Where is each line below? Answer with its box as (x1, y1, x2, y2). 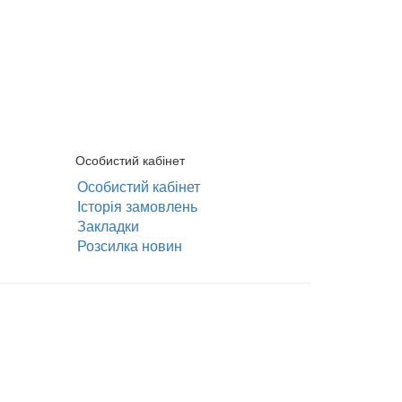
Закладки (74, 214, 135, 236)
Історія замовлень (74, 195, 194, 216)
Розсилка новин (74, 234, 179, 256)
